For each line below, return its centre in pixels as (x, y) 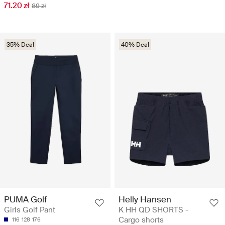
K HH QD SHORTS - (153, 210)
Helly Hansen (145, 200)
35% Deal (20, 45)
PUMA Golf (25, 200)
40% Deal (135, 45)
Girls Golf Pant (30, 210)
